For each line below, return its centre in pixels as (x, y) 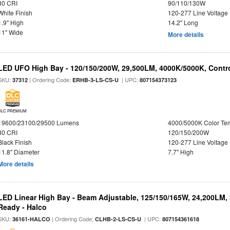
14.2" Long (183, 22)
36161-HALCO (32, 219)
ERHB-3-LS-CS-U (96, 80)
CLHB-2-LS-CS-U (118, 219)
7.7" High (180, 152)
